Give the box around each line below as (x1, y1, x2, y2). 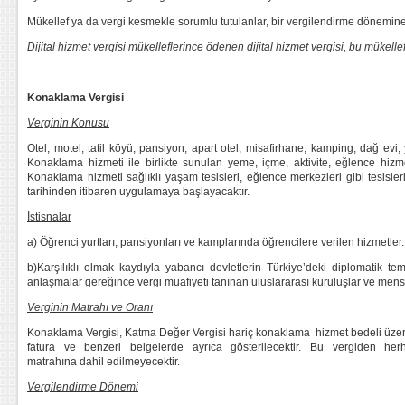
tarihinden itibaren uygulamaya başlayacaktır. (27, 185, 250, 198)
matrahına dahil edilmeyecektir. (27, 355, 180, 368)
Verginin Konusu (27, 117, 109, 129)
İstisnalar (27, 211, 71, 223)
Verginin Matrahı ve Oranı (27, 301, 153, 314)
